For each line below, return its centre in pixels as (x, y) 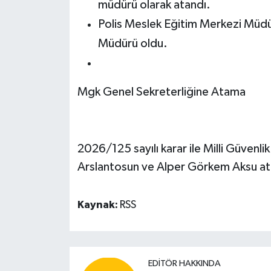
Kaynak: (98, 205)
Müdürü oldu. (132, 43)
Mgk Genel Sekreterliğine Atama (161, 92)
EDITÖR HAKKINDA (184, 263)
